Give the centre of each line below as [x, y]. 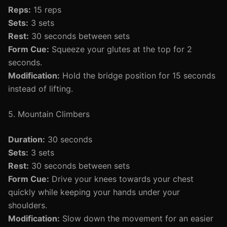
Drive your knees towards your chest [121, 179]
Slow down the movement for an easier [137, 218]
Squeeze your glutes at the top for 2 [121, 49]
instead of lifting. [41, 89]
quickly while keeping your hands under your [94, 192]
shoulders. [28, 205]
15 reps [46, 10]
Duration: [27, 139]
